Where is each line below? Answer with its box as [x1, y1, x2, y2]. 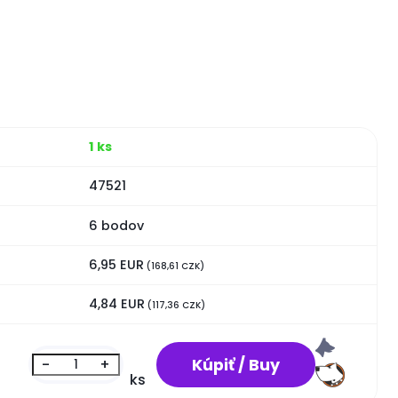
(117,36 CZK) [144, 298, 205, 313]
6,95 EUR [88, 255, 144, 274]
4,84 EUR [88, 295, 145, 314]
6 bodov [88, 216, 144, 235]
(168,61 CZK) [143, 259, 204, 273]
